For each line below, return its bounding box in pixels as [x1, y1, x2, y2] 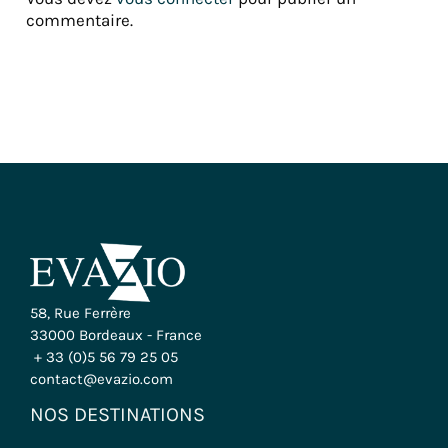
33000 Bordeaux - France [30, 325, 202, 344]
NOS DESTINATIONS [30, 402, 205, 426]
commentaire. [26, 10, 134, 31]
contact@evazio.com [30, 369, 173, 388]
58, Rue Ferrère [30, 303, 131, 322]
